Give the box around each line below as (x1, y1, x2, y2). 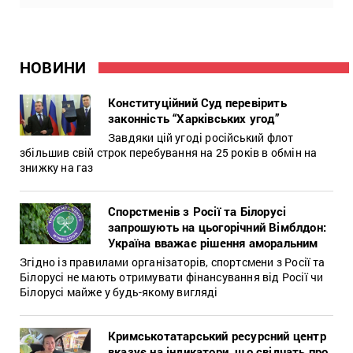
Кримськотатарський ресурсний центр (108, 327, 326, 344)
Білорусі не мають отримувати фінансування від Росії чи (20, 269, 324, 284)
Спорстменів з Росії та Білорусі (108, 203, 287, 219)
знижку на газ (20, 159, 94, 175)
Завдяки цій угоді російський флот (108, 129, 294, 145)
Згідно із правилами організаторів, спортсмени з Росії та (20, 254, 325, 269)
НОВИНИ (20, 56, 87, 77)
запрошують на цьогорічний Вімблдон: (108, 218, 326, 235)
